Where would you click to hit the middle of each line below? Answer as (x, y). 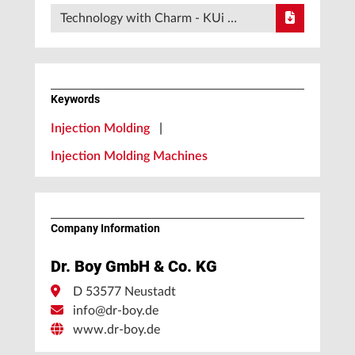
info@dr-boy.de (116, 311)
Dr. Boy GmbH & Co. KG (134, 266)
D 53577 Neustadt (124, 292)
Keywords (75, 99)
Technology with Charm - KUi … (149, 18)
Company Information (105, 228)
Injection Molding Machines (129, 156)
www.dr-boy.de (116, 330)
